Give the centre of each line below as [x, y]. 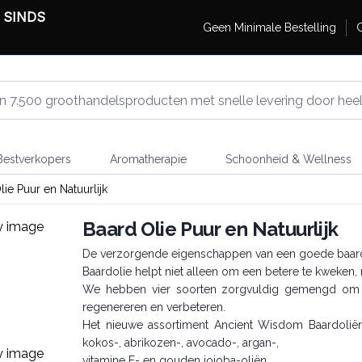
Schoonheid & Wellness [288, 159]
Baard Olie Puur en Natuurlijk [210, 229]
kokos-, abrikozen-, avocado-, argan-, [181, 343]
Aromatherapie [148, 159]
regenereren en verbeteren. [154, 307]
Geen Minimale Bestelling [269, 27]
